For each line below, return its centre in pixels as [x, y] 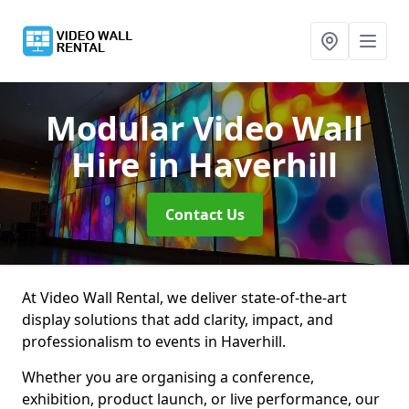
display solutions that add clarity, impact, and [178, 320]
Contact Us [204, 215]
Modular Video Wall [204, 128]
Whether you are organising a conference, [168, 377]
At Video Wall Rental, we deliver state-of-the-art [184, 298]
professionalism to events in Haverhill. [154, 341]
